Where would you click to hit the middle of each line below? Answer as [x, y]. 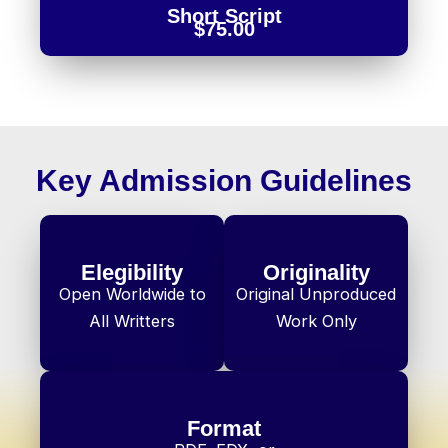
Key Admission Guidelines [224, 181]
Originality [316, 273]
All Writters [132, 321]
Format [224, 429]
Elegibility [132, 273]
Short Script [224, 16]
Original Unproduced [316, 294]
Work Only [316, 321]
